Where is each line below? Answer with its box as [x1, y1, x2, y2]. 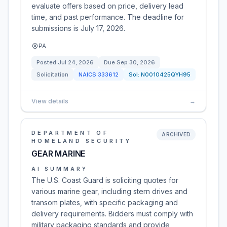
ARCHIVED [162, 131, 191, 137]
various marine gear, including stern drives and [31, 187, 187, 196]
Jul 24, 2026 [58, 59, 94, 66]
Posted [36, 59, 58, 66]
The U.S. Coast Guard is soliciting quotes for [31, 176, 178, 184]
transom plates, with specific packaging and [31, 198, 178, 207]
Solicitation [36, 71, 68, 78]
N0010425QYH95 [141, 71, 191, 78]
